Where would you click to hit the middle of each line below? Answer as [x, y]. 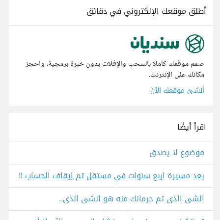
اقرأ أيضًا [192, 127]
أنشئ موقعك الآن [177, 91]
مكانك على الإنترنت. [177, 75]
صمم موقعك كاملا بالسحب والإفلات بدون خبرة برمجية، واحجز [115, 64]
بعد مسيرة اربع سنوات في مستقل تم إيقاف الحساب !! [111, 176]
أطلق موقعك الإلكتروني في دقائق [146, 11]
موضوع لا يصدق [177, 153]
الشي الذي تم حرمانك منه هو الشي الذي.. [132, 199]
